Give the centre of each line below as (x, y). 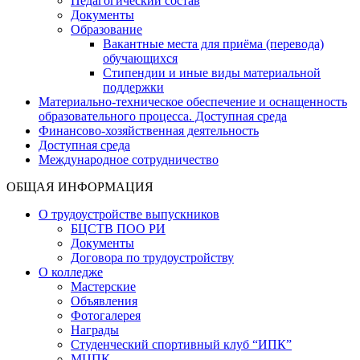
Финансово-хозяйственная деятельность (149, 130)
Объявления (104, 301)
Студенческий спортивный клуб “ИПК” (181, 344)
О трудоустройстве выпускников (129, 214)
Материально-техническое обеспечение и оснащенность (193, 101)
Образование (106, 29)
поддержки (133, 87)
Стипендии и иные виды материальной (212, 72)
